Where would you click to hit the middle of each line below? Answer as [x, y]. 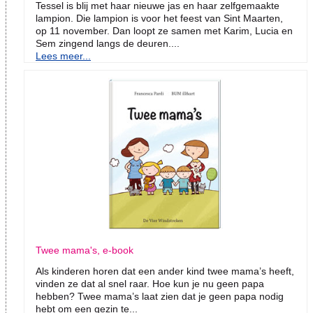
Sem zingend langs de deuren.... [108, 44]
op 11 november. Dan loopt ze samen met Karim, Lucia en [164, 31]
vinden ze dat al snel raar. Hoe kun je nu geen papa [150, 284]
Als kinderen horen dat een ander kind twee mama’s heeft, [165, 271]
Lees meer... [63, 56]
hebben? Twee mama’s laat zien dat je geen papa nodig [160, 297]
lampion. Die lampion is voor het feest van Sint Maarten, [159, 19]
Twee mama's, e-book [85, 250]
